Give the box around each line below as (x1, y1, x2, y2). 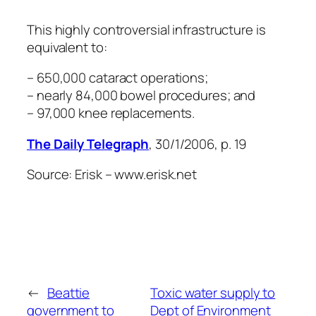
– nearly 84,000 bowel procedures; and (27, 86, 256, 105)
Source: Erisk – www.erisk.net (27, 165, 197, 184)
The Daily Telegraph (27, 134, 150, 153)
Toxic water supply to (150, 284, 276, 303)
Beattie (47, 284, 90, 303)
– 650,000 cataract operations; (27, 68, 208, 87)
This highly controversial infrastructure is (27, 20, 266, 39)
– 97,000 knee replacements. (27, 104, 195, 123)
